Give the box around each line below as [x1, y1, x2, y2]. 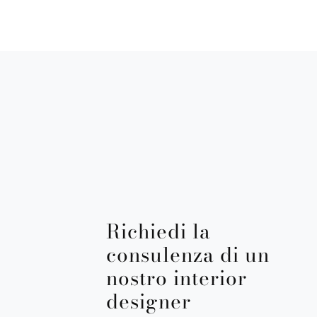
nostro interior [106, 263, 247, 294]
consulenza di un [106, 239, 270, 270]
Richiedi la [106, 216, 211, 247]
